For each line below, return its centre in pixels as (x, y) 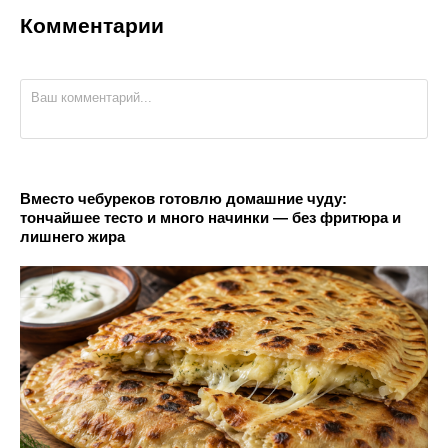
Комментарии (92, 25)
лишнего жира (72, 236)
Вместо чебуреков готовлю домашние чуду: (183, 198)
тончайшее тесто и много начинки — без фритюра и (210, 217)
